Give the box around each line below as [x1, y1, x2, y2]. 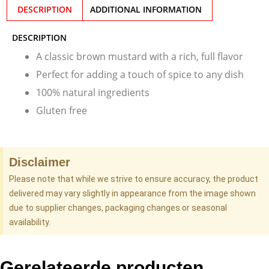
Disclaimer [9, 156, 70, 169]
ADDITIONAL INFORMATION [90, 4, 202, 16]
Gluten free [36, 104, 87, 118]
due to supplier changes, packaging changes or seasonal [9, 203, 227, 213]
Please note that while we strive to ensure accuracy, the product [9, 174, 258, 184]
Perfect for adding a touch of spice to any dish [36, 68, 244, 82]
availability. [9, 217, 50, 228]
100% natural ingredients [36, 86, 150, 100]
